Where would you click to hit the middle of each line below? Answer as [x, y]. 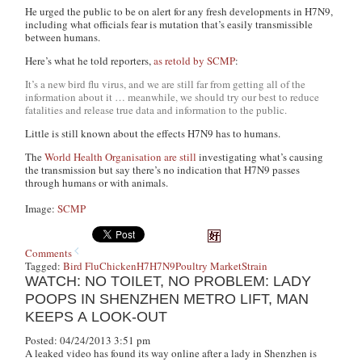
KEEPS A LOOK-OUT [97, 317]
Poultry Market [209, 266]
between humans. [63, 37]
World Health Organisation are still [122, 157]
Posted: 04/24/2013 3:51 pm [88, 340]
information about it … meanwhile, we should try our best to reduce [173, 97]
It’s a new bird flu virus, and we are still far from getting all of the [166, 84]
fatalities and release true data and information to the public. [156, 110]
